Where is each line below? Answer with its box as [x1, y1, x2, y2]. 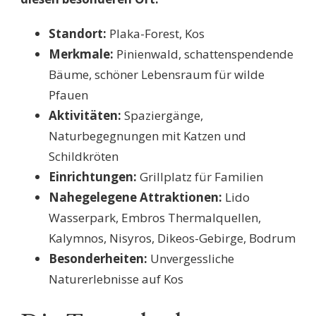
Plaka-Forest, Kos [107, 25, 205, 42]
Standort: [49, 25, 107, 42]
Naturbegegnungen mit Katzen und [49, 127, 246, 144]
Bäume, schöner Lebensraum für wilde [49, 66, 265, 83]
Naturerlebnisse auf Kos [49, 270, 183, 287]
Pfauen [49, 86, 88, 103]
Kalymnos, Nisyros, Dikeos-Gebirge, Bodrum [49, 229, 296, 246]
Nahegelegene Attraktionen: [49, 188, 222, 205]
